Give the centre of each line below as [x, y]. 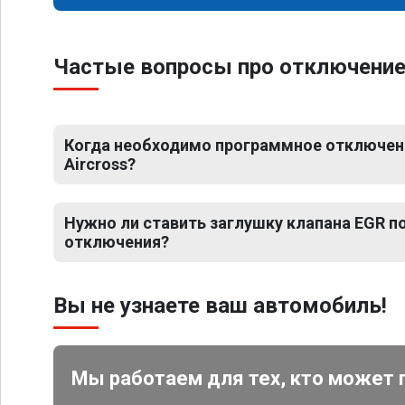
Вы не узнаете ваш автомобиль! [220, 306]
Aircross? [100, 164]
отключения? [117, 242]
